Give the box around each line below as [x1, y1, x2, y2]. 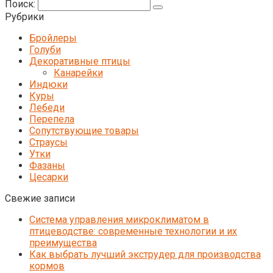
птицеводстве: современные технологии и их [29, 225, 237, 237]
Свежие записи [5, 193, 75, 204]
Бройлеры [29, 32, 77, 44]
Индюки [29, 79, 68, 90]
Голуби [29, 44, 61, 55]
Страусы [29, 136, 68, 148]
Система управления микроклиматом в [29, 214, 209, 225]
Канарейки [54, 67, 103, 79]
